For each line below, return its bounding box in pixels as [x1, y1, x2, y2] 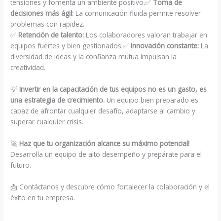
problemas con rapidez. [10, 19, 85, 29]
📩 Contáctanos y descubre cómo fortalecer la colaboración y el [10, 182, 210, 191]
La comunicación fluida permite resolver [74, 8, 201, 18]
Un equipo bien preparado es [105, 95, 199, 105]
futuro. [10, 160, 32, 170]
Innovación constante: [131, 41, 199, 51]
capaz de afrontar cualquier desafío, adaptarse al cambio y [10, 106, 196, 115]
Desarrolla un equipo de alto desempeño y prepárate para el [10, 149, 202, 159]
